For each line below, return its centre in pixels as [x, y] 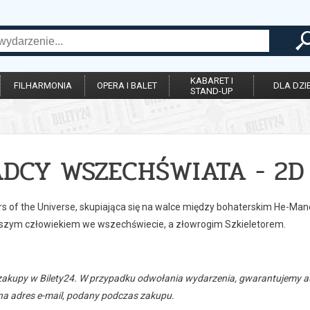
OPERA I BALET [127, 85]
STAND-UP [211, 91]
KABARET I [211, 81]
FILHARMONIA [43, 85]
